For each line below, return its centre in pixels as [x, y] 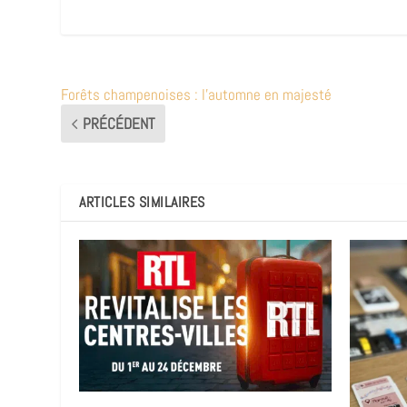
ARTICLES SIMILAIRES [142, 203]
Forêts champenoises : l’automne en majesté [197, 95]
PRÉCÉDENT [119, 124]
